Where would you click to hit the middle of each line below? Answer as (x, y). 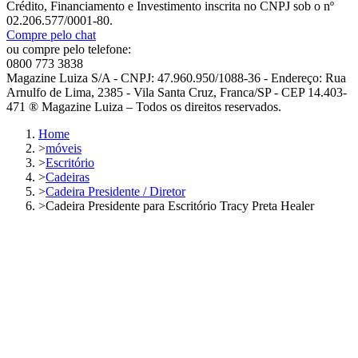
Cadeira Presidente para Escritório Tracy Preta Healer (180, 206)
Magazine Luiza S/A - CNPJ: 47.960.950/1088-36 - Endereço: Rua (176, 78)
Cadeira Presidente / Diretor (115, 192)
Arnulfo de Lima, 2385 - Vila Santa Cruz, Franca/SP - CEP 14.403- (177, 93)
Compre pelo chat (51, 35)
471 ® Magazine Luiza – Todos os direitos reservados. (144, 107)
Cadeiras (68, 177)
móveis (64, 149)
